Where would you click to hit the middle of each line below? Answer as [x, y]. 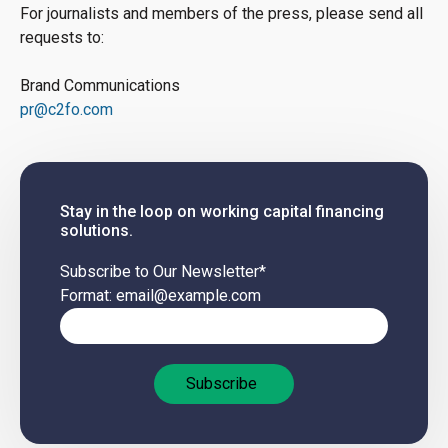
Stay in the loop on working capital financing [222, 212]
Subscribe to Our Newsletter [159, 272]
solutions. [96, 231]
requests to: [62, 38]
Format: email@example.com [160, 296]
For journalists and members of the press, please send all [221, 14]
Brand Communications [100, 86]
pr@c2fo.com [66, 110]
